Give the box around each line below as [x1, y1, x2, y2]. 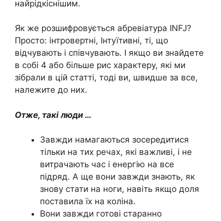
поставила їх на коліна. [40, 196, 136, 207]
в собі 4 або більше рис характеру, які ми [15, 60, 185, 71]
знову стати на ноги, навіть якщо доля [40, 184, 199, 194]
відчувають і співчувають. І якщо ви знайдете [15, 48, 204, 58]
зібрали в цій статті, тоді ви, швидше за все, [15, 73, 198, 83]
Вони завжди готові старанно [40, 209, 162, 219]
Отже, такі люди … [15, 110, 92, 120]
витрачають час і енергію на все [40, 159, 174, 170]
